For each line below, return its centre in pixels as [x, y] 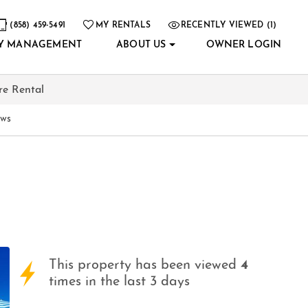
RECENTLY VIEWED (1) [229, 25]
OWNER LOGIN [244, 45]
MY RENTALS [123, 25]
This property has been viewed [145, 265]
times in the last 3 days [120, 282]
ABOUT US [141, 45]
